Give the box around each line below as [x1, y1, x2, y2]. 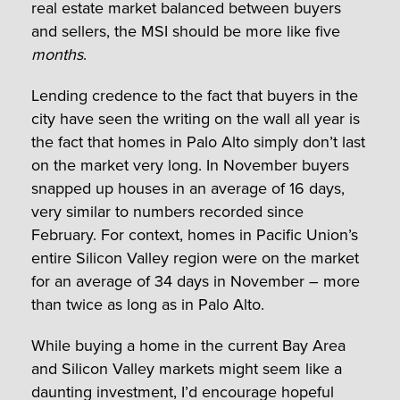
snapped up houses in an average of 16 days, [31, 176, 345, 200]
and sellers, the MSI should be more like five [31, 19, 340, 43]
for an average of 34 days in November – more [31, 269, 360, 293]
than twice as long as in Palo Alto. [31, 292, 264, 316]
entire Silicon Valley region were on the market [31, 246, 359, 270]
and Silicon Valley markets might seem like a [31, 356, 342, 380]
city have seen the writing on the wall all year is [31, 106, 360, 130]
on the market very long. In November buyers [31, 153, 349, 177]
